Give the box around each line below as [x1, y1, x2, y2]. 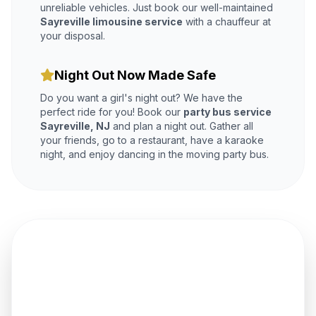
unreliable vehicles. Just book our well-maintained [40, 1, 273, 14]
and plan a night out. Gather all [110, 120, 253, 133]
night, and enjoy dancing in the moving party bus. [40, 148, 269, 161]
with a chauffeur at [183, 16, 271, 28]
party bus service [183, 106, 272, 119]
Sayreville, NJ [40, 120, 110, 133]
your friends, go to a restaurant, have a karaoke [40, 134, 264, 147]
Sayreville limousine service [40, 16, 183, 28]
